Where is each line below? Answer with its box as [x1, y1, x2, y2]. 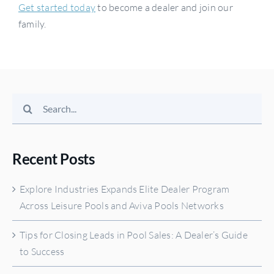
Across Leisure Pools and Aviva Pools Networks [20, 199, 224, 212]
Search [12, 95, 41, 108]
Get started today [18, 1, 96, 14]
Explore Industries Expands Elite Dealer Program [20, 183, 230, 196]
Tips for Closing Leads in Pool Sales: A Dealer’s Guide [20, 229, 248, 242]
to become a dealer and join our [95, 1, 233, 14]
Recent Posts [12, 150, 95, 168]
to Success [20, 245, 65, 258]
